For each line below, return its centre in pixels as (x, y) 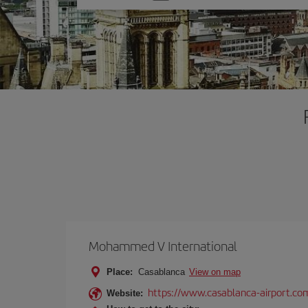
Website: (125, 293)
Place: (120, 272)
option (104, 13)
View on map (215, 272)
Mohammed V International (163, 246)
